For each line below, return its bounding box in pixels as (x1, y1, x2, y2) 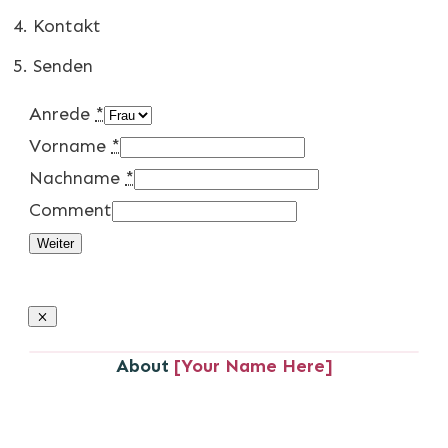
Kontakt (33, 14, 101, 37)
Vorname (29, 134, 106, 157)
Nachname (29, 166, 120, 189)
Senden (33, 54, 93, 77)
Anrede (29, 102, 90, 125)
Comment (29, 198, 112, 221)
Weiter (37, 235, 74, 251)
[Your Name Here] (173, 354, 333, 377)
